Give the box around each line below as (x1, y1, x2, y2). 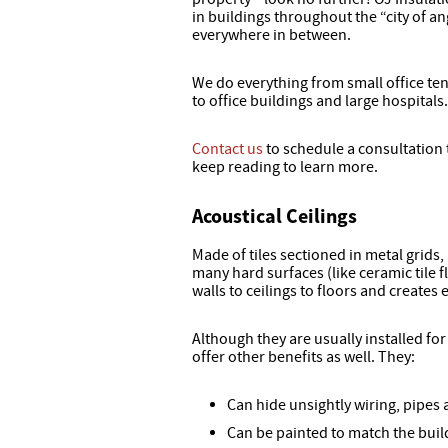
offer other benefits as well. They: (192, 347, 415, 367)
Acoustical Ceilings (192, 203, 357, 228)
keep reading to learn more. (192, 157, 378, 177)
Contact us (192, 139, 263, 159)
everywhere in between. (192, 25, 351, 45)
